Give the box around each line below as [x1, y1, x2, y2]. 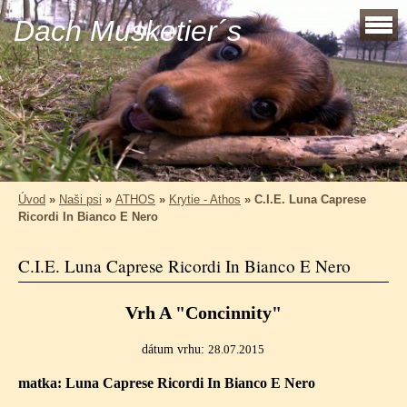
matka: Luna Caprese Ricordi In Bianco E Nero [18, 375, 315, 391]
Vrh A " [124, 303, 185, 323]
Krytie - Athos [169, 193, 241, 206]
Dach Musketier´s [14, 15, 242, 47]
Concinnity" [184, 303, 282, 323]
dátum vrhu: [142, 342, 208, 356]
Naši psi [59, 193, 102, 206]
